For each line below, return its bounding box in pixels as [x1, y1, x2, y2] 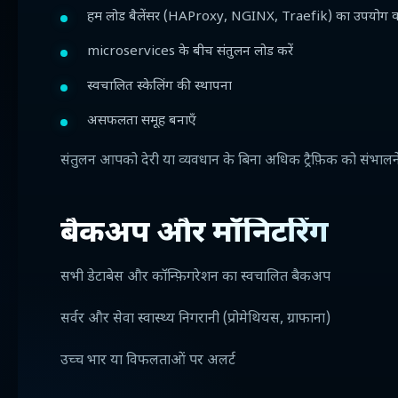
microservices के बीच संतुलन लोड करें [87, 44, 293, 60]
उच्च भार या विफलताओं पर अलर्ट [60, 352, 235, 370]
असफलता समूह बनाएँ [87, 113, 196, 130]
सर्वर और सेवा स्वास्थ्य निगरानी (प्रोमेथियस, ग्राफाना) [60, 310, 330, 329]
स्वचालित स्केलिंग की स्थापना [87, 78, 232, 95]
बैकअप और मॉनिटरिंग [60, 215, 329, 254]
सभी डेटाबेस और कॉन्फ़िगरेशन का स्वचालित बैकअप [60, 268, 330, 287]
